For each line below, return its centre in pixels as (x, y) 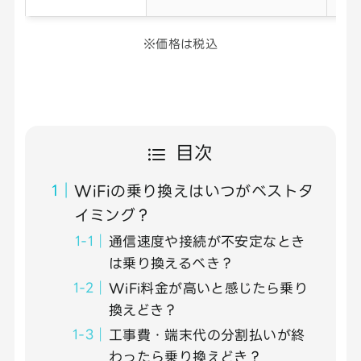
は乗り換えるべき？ (171, 263)
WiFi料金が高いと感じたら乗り (208, 288)
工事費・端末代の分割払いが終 (207, 335)
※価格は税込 (180, 44)
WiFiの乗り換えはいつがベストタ (194, 190)
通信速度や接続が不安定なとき (207, 241)
